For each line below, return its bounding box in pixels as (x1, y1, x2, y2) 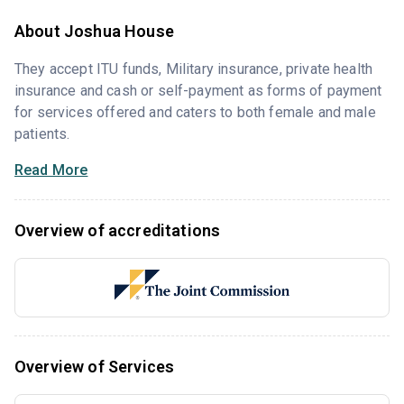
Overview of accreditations (14, 220, 221, 240)
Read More (14, 161, 88, 179)
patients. (14, 124, 70, 142)
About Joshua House (14, 21, 174, 41)
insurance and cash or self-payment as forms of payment (14, 81, 382, 99)
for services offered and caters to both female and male (14, 103, 376, 121)
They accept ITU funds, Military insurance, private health (14, 60, 373, 78)
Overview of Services (14, 356, 175, 376)
